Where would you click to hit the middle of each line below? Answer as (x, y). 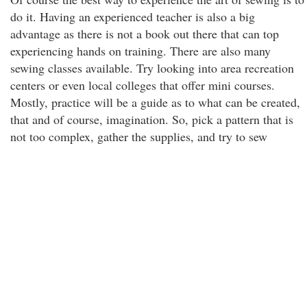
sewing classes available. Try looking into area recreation (152, 68)
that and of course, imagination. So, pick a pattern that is (152, 119)
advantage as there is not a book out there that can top (145, 34)
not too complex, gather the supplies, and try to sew (139, 136)
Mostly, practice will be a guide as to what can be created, (155, 102)
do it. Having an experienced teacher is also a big (133, 16)
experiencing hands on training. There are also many (140, 51)
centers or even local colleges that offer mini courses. (143, 85)
